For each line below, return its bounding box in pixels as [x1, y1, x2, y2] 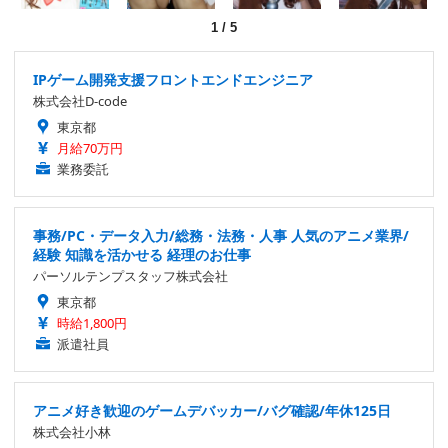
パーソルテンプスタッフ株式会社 [33, 266, 228, 285]
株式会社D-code [33, 91, 127, 110]
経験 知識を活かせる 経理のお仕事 [33, 244, 251, 264]
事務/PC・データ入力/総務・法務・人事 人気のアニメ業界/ [33, 225, 409, 245]
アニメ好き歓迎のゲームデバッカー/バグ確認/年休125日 [33, 400, 391, 420]
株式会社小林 [33, 422, 111, 441]
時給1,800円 [57, 313, 127, 332]
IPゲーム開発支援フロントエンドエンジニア [33, 69, 313, 89]
